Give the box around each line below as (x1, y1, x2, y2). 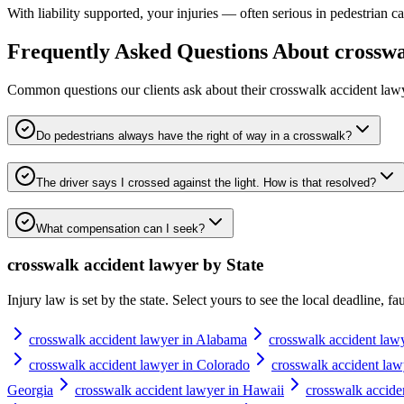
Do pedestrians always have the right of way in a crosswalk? (36, 128, 352, 142)
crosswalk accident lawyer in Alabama (29, 331, 247, 347)
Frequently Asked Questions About (7, 40, 335, 64)
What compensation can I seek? (36, 222, 205, 236)
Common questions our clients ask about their (7, 82, 270, 98)
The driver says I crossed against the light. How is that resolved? (36, 175, 376, 189)
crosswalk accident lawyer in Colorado (29, 356, 250, 372)
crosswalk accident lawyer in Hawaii (75, 381, 284, 398)
